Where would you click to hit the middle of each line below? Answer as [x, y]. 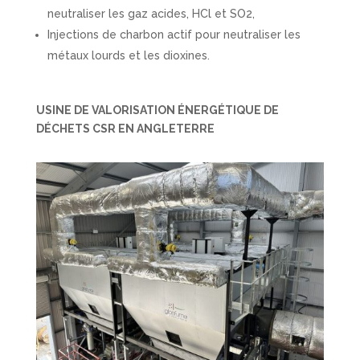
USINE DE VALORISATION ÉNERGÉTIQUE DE [157, 110]
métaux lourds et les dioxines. [128, 56]
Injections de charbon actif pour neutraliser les [174, 35]
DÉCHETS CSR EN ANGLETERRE [125, 129]
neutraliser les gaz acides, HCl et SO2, [151, 14]
